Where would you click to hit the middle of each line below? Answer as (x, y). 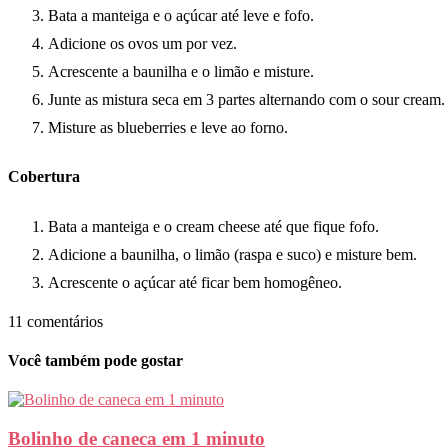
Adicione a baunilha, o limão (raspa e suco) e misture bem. (232, 254)
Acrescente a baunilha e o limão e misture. (181, 72)
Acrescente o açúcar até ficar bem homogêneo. (195, 282)
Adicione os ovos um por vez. (142, 44)
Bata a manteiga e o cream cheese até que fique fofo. (213, 226)
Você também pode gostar (95, 360)
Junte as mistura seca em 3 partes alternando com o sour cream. (246, 100)
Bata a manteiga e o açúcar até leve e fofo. (181, 16)
